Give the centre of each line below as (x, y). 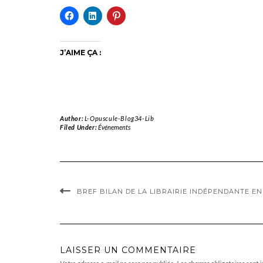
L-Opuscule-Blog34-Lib (119, 118)
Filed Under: (79, 127)
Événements (114, 127)
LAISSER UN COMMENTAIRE (128, 250)
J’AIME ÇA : (80, 52)
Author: (72, 118)
